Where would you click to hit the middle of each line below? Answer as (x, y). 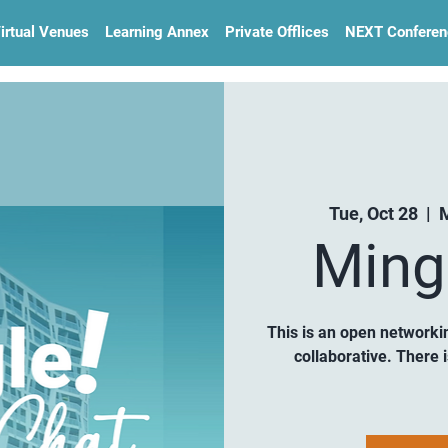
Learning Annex (157, 32)
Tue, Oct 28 (373, 214)
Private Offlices (277, 32)
